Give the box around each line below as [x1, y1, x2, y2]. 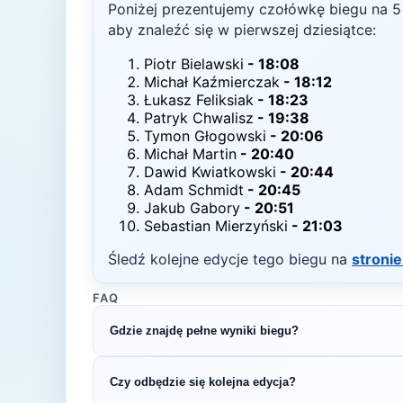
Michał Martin [144, 145, 237, 163]
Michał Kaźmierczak [144, 73, 280, 91]
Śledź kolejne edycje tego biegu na [108, 250, 347, 268]
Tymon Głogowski [144, 127, 266, 145]
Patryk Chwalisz [144, 109, 254, 127]
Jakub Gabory [144, 199, 240, 217]
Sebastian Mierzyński [144, 217, 288, 235]
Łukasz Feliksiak [144, 91, 254, 109]
